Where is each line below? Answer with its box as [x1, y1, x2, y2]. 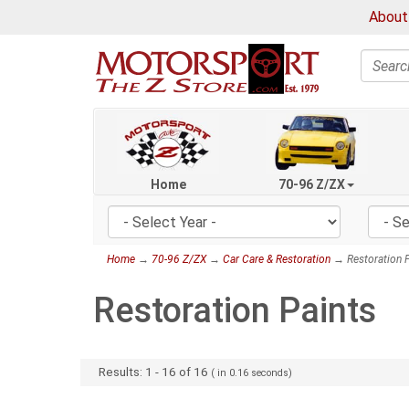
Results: [99, 363, 146, 379]
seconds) [251, 366, 293, 379]
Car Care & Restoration [223, 253, 330, 267]
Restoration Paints [93, 290, 376, 331]
